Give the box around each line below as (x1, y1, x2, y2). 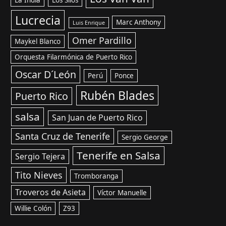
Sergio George (121, 133, 168, 142)
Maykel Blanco (15, 37, 61, 46)
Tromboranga (74, 172, 119, 181)
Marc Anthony (116, 18, 161, 27)
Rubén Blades (80, 87, 155, 103)
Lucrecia (15, 12, 61, 28)
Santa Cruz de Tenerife (15, 130, 110, 142)
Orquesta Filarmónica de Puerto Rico (15, 52, 133, 62)
